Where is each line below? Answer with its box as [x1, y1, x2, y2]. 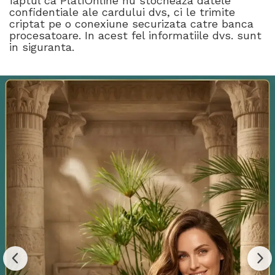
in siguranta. [9, 40, 74, 53]
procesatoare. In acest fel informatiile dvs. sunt [9, 28, 261, 42]
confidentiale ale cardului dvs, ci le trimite [9, 5, 235, 18]
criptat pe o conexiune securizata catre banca [9, 17, 254, 30]
